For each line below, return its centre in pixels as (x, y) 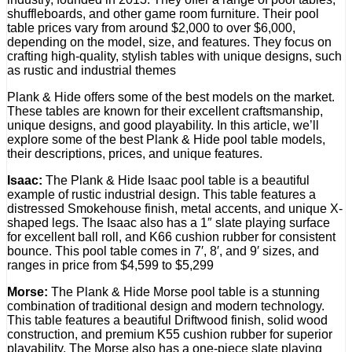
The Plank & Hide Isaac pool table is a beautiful (176, 180)
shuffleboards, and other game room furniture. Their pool (163, 13)
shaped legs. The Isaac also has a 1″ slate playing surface (169, 222)
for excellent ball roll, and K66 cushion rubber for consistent (171, 236)
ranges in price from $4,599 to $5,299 (112, 265)
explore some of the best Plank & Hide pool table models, (166, 139)
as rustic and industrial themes (92, 70)
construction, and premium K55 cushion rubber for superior (170, 334)
